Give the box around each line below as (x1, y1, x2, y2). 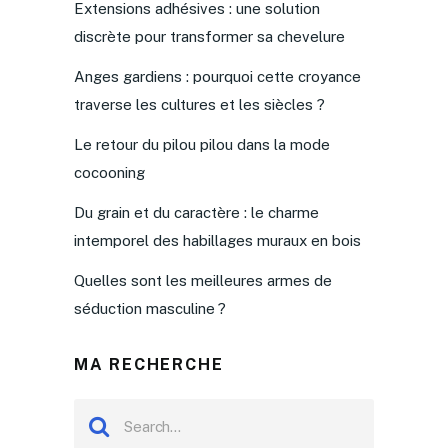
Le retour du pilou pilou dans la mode (73, 135, 330, 153)
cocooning (73, 163, 145, 181)
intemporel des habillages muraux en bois (73, 231, 361, 249)
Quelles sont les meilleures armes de (73, 271, 332, 289)
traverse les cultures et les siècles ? (73, 95, 325, 113)
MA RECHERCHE (73, 354, 224, 374)
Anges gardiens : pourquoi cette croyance (73, 67, 361, 85)
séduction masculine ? (73, 299, 226, 317)
